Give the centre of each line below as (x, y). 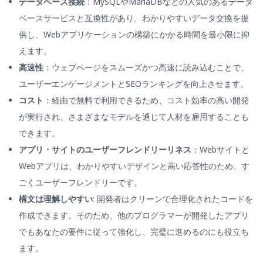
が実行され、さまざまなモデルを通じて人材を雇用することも (134, 117)
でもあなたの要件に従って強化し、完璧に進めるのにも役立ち (134, 232)
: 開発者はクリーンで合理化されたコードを (173, 199)
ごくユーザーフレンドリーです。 (80, 183)
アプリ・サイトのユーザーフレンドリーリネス (105, 150)
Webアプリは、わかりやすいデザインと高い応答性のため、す (134, 166)
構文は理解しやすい (56, 199)
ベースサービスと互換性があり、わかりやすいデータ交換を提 (134, 18)
